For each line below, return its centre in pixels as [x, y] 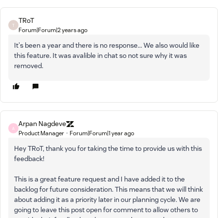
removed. [29, 66]
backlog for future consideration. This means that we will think [109, 189]
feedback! [29, 159]
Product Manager [41, 133]
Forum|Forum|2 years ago [53, 30]
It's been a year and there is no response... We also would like [107, 45]
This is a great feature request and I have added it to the [100, 179]
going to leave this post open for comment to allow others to [106, 210]
